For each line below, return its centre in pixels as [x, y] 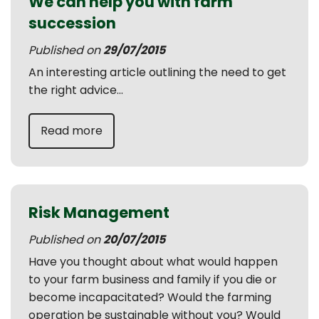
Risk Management [99, 213]
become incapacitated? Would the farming [150, 297]
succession [72, 23]
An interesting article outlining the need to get [157, 72]
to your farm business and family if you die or [153, 279]
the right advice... [76, 90]
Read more [72, 131]
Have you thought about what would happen [153, 262]
